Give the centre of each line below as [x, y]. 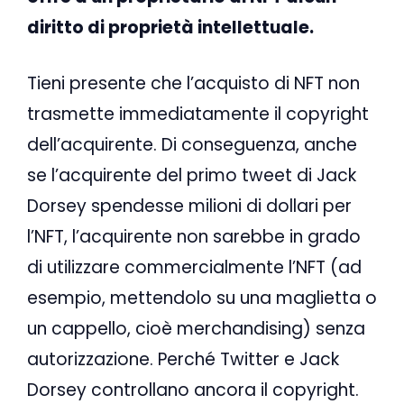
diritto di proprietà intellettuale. [170, 27]
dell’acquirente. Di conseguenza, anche [192, 145]
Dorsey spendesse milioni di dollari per [189, 207]
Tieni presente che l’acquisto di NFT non [193, 84]
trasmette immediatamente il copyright [198, 115]
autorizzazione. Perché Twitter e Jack [183, 360]
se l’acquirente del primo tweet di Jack [192, 176]
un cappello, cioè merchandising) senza [196, 329]
